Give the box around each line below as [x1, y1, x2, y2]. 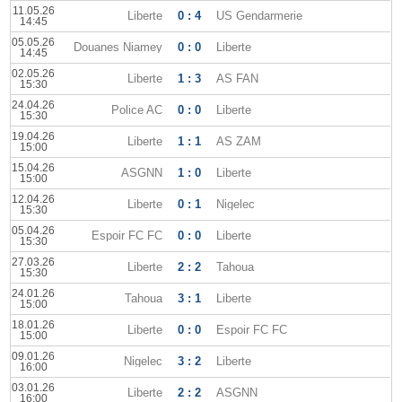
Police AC [111, 103, 163, 117]
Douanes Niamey [74, 40, 163, 54]
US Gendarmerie [216, 9, 303, 22]
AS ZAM [216, 135, 262, 148]
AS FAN [216, 72, 259, 85]
